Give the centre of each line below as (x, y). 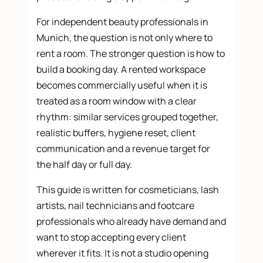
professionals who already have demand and (131, 222)
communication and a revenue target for (124, 149)
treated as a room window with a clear (117, 101)
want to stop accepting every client (112, 237)
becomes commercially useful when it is (122, 85)
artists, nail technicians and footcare (116, 206)
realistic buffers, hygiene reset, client (116, 133)
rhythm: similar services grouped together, (128, 117)
